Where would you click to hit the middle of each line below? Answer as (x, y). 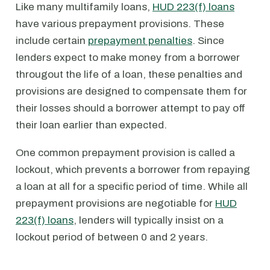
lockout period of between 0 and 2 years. (112, 237)
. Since (208, 41)
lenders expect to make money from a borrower (128, 58)
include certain (52, 41)
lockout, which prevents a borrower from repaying (133, 170)
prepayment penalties (140, 41)
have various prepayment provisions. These (120, 24)
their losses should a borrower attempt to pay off (130, 108)
